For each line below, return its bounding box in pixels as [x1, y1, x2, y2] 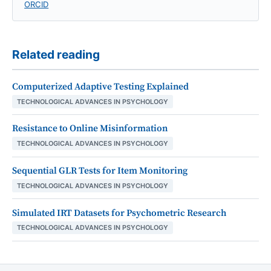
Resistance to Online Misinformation [12, 123, 168, 135]
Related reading [12, 47, 100, 62]
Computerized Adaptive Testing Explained [12, 80, 189, 93]
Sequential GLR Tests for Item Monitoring [12, 165, 188, 177]
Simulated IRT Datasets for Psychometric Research [12, 207, 226, 219]
